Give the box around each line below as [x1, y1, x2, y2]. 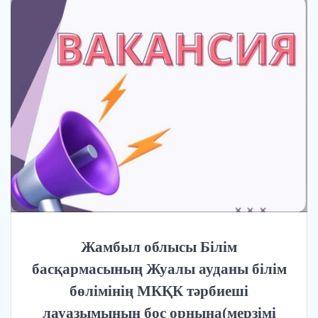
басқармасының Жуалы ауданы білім [31, 260, 287, 278]
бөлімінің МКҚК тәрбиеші [70, 282, 248, 300]
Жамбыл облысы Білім [81, 238, 237, 256]
